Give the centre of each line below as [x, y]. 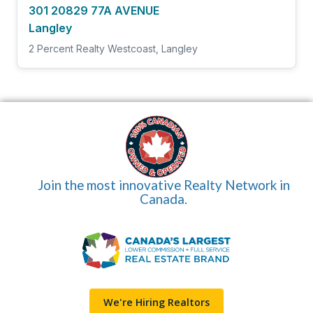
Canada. [163, 198]
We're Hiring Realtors [156, 303]
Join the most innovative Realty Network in [163, 184]
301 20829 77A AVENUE [94, 11]
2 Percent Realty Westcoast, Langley [113, 48]
